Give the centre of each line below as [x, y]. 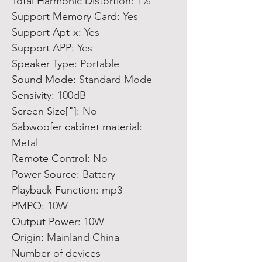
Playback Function [54, 190]
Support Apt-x [45, 32]
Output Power [45, 222]
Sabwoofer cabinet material [75, 127]
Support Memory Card [64, 16]
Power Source [44, 174]
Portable [100, 64]
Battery [99, 174]
